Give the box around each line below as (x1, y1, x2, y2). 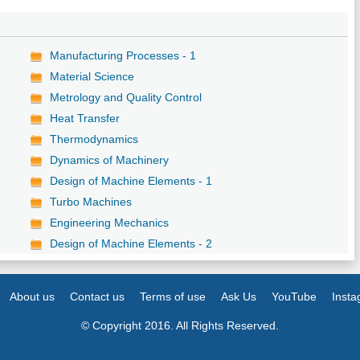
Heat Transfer (50, 111, 121, 125)
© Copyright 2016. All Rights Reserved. (80, 318, 279, 332)
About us (10, 289, 55, 303)
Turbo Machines (50, 194, 133, 208)
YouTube (272, 289, 317, 303)
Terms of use (140, 289, 207, 303)
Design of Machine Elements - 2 (50, 236, 213, 250)
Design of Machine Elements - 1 (50, 174, 213, 187)
